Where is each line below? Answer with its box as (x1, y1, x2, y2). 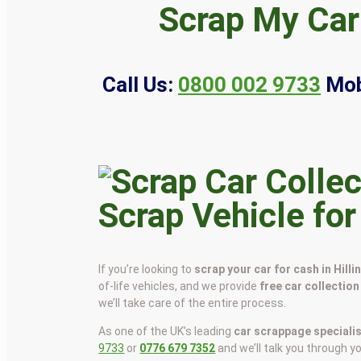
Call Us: (102, 72, 173, 97)
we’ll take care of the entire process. (98, 296, 287, 309)
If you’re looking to (98, 262, 195, 276)
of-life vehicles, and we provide (98, 279, 260, 293)
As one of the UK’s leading (98, 324, 234, 338)
